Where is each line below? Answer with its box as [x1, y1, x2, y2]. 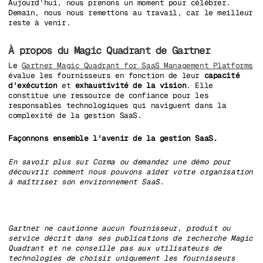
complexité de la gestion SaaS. [8, 110, 142, 120]
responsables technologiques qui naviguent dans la [8, 100, 227, 110]
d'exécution [8, 80, 58, 90]
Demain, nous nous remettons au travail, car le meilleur [8, 8, 253, 18]
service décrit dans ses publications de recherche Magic [8, 232, 253, 243]
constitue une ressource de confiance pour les [8, 90, 209, 100]
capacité [204, 70, 240, 80]
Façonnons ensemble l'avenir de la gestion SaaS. [8, 133, 218, 144]
